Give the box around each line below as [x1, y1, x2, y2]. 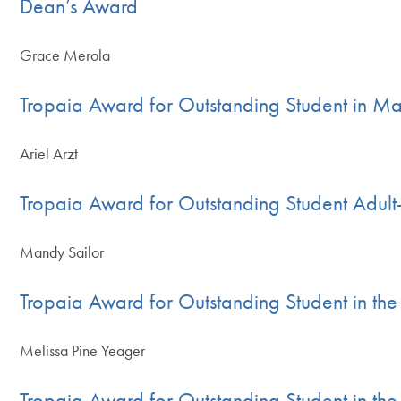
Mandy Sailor [20, 241, 105, 262]
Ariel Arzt [20, 142, 79, 164]
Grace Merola [20, 44, 111, 65]
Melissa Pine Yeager [20, 339, 146, 361]
